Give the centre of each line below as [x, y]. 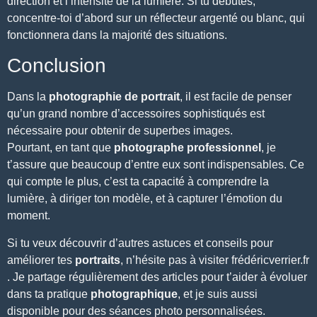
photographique [134, 294]
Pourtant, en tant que [59, 148]
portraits [98, 260]
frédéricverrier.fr [270, 260]
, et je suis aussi [218, 294]
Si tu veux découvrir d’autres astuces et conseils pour [140, 243]
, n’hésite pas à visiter [176, 260]
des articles [169, 277]
